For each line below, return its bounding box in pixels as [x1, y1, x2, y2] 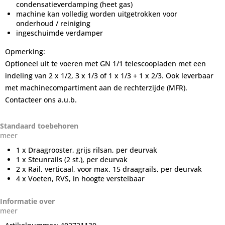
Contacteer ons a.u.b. [5, 94, 77, 104]
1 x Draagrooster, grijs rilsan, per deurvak [16, 145, 157, 155]
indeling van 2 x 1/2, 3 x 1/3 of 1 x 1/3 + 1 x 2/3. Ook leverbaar [5, 70, 213, 80]
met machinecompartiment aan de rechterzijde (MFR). [5, 82, 187, 92]
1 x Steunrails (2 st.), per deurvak [16, 154, 128, 164]
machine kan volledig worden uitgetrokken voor [16, 9, 177, 19]
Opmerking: [5, 46, 45, 56]
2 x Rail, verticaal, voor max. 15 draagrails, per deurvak [16, 164, 202, 174]
